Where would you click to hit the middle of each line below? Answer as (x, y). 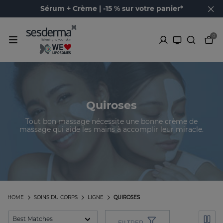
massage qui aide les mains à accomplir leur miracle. (111, 129)
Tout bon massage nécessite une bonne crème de (111, 121)
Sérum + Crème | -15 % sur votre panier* (111, 8)
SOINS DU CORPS (56, 198)
